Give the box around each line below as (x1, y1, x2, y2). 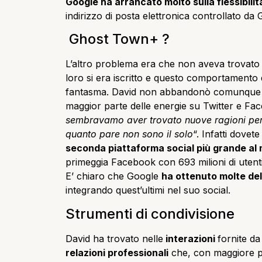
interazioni (163, 232, 218, 244)
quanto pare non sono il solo (65, 128, 193, 140)
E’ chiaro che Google (65, 170, 161, 182)
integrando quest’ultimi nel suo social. (65, 184, 230, 196)
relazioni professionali (65, 246, 168, 258)
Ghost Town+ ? (65, 30, 170, 48)
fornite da (218, 232, 260, 244)
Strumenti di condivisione (65, 205, 235, 222)
